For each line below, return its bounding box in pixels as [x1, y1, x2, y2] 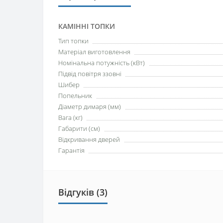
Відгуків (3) [58, 186, 108, 199]
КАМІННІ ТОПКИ [58, 21, 115, 31]
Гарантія [58, 146, 85, 155]
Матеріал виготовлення [58, 47, 130, 57]
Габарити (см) [58, 124, 100, 133]
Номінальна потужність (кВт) [58, 58, 145, 68]
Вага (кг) [58, 113, 83, 122]
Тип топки [58, 36, 89, 46]
